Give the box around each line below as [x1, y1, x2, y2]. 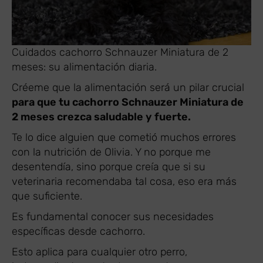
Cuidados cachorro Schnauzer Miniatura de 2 [12, 45, 228, 59]
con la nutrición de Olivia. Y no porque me [12, 145, 211, 159]
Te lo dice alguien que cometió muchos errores [12, 130, 236, 144]
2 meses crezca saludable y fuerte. [12, 110, 191, 123]
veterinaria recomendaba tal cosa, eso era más [12, 174, 237, 188]
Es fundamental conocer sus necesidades [12, 210, 214, 223]
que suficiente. [12, 189, 82, 203]
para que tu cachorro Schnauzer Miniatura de [12, 95, 244, 109]
